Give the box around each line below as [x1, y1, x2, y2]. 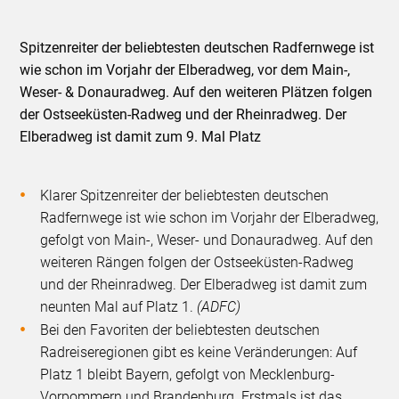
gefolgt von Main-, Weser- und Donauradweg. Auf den [40, 232, 374, 249]
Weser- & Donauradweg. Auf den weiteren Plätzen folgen [20, 84, 373, 102]
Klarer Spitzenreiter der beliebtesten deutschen [40, 187, 330, 205]
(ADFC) [197, 298, 241, 316]
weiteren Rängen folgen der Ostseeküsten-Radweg [40, 254, 354, 272]
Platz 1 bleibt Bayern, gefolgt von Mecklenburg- [40, 366, 336, 384]
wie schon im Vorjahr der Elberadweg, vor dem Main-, [20, 61, 351, 79]
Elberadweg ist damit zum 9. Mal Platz [20, 128, 262, 146]
